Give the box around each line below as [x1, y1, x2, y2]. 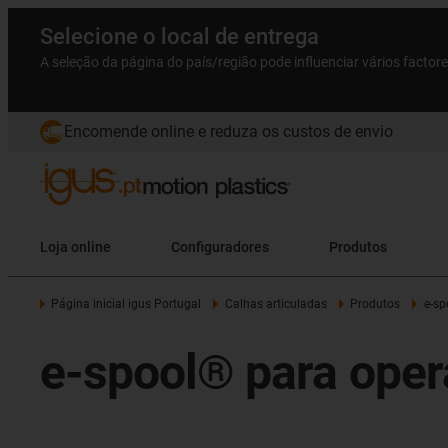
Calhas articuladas [224, 297, 327, 311]
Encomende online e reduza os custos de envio [64, 122, 393, 141]
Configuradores [171, 238, 269, 255]
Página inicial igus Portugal [51, 297, 202, 311]
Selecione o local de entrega [40, 24, 319, 49]
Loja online [40, 238, 111, 255]
